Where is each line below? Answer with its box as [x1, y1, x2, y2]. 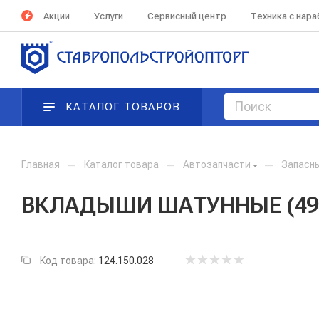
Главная [21, 159, 60, 170]
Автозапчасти [183, 159, 251, 170]
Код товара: [40, 254, 96, 266]
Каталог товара [84, 159, 159, 170]
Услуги [94, 10, 123, 21]
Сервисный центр [147, 10, 226, 21]
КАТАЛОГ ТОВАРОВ [66, 100, 181, 113]
